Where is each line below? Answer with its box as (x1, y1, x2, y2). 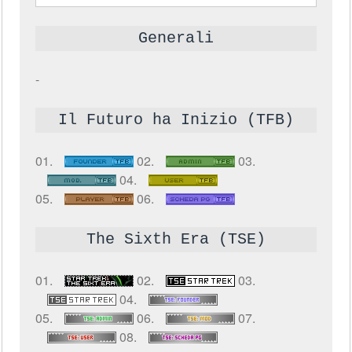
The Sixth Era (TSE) (86, 230, 266, 248)
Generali (137, 29, 214, 47)
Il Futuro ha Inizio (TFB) (57, 111, 294, 129)
